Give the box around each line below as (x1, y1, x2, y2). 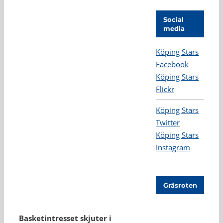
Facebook (156, 59, 189, 70)
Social (163, 15, 184, 23)
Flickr (156, 84, 175, 95)
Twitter (156, 117, 180, 128)
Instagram (156, 142, 191, 153)
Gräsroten (163, 181, 198, 190)
